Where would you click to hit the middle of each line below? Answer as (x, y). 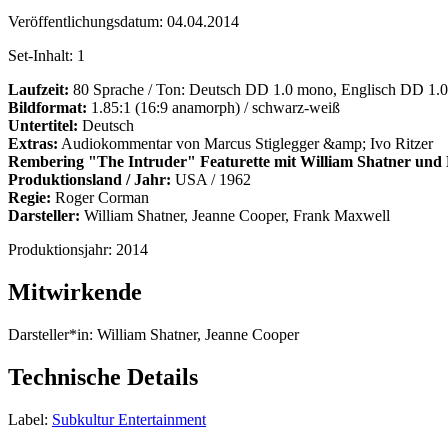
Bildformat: (47, 108)
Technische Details (103, 377)
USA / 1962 (211, 180)
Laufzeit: (38, 90)
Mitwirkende (75, 292)
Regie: (29, 198)
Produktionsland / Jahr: (89, 180)
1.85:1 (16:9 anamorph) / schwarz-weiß (213, 108)
